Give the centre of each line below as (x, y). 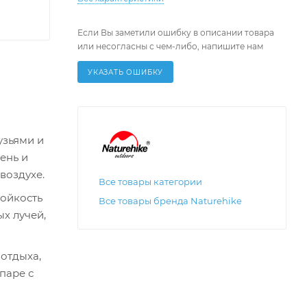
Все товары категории (150, 182)
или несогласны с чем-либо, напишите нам (170, 47)
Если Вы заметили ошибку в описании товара (176, 33)
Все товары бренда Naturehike (170, 201)
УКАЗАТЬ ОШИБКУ (126, 73)
